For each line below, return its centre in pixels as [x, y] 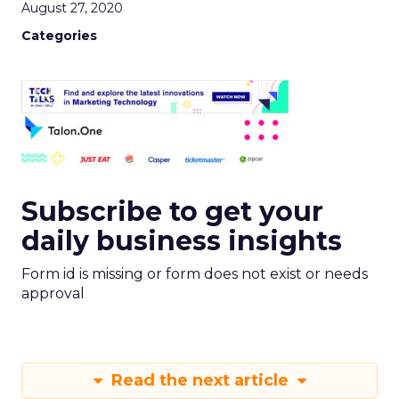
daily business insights [182, 241]
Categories [59, 36]
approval [53, 293]
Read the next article [199, 380]
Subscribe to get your [172, 212]
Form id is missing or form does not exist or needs [195, 274]
